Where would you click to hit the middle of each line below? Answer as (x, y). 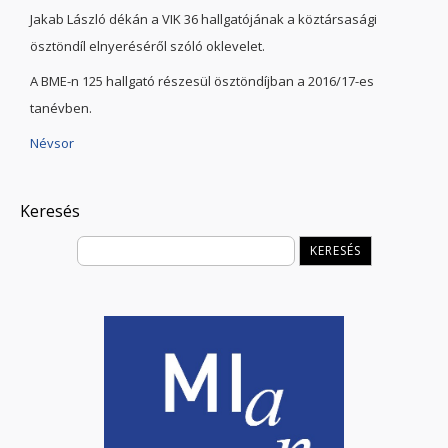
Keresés (50, 211)
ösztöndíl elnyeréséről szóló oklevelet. (147, 46)
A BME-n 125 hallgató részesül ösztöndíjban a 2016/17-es (202, 81)
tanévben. (61, 108)
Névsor (52, 143)
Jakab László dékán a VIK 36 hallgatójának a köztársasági (203, 19)
